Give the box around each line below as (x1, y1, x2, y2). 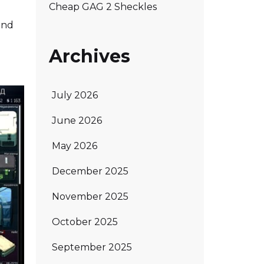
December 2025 (52, 165, 128, 177)
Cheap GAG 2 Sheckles (49, 1, 157, 12)
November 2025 (52, 190, 128, 202)
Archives (49, 45, 130, 67)
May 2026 (52, 140, 97, 151)
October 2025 (52, 216, 118, 227)
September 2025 (52, 241, 132, 253)
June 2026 (52, 114, 102, 126)
